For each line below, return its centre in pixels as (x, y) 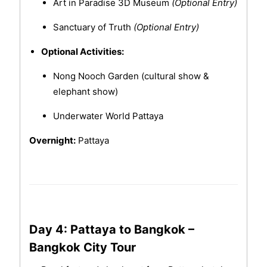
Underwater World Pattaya (108, 116)
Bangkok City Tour (82, 248)
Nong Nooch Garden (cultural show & (131, 76)
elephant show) (85, 92)
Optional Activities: (82, 52)
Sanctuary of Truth (93, 27)
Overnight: (52, 141)
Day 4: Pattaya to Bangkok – (111, 230)
